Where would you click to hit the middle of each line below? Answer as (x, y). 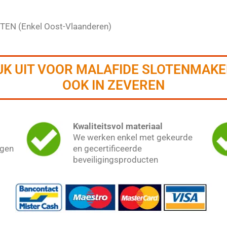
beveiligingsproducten (115, 159)
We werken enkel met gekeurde (133, 137)
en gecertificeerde (107, 148)
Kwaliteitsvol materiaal (118, 126)
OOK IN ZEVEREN (113, 85)
